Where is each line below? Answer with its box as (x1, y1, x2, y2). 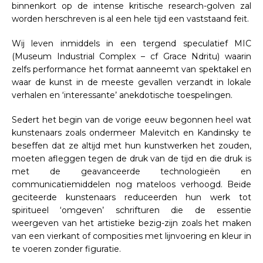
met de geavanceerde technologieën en (12, 166, 251, 177)
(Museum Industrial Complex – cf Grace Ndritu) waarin (12, 50, 251, 62)
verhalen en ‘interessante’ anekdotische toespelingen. (12, 89, 235, 100)
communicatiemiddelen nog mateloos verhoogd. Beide (12, 178, 251, 190)
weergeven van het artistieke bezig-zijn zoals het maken (12, 217, 251, 228)
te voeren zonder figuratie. (12, 243, 123, 254)
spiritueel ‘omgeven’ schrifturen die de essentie (12, 204, 251, 215)
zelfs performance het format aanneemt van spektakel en (12, 63, 251, 75)
